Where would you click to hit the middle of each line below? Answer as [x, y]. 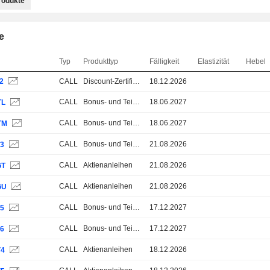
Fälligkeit [165, 61]
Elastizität [214, 61]
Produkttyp [101, 61]
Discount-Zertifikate [137, 81]
